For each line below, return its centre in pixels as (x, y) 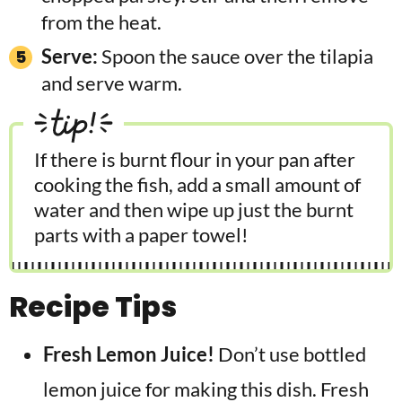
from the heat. (101, 22)
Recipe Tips (93, 306)
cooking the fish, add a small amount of (197, 184)
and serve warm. (112, 83)
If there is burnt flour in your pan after (195, 159)
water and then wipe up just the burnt (194, 209)
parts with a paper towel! (141, 234)
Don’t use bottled (292, 354)
